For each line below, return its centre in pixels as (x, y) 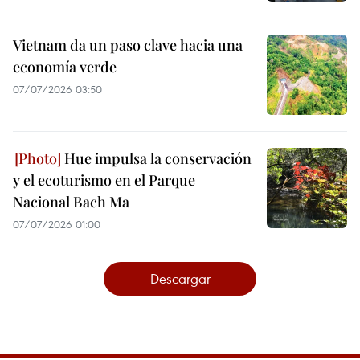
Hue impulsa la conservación (156, 158)
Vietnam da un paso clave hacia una (128, 45)
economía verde (65, 66)
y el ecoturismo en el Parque (104, 180)
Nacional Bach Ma (71, 201)
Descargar (180, 278)
